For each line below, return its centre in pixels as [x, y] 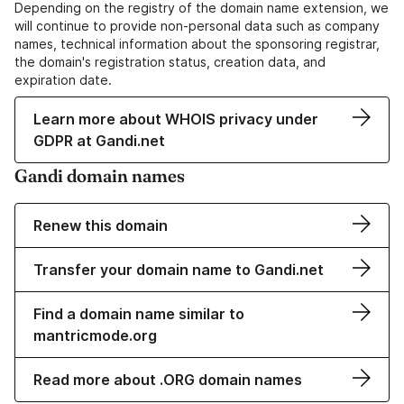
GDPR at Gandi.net [99, 141]
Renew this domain [101, 226]
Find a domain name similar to [139, 314]
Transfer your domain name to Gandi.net [179, 270]
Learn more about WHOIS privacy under [176, 119]
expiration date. [63, 80]
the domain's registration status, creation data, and [170, 62]
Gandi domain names [100, 176]
